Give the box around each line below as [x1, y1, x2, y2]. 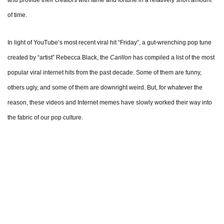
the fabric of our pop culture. [7, 114, 83, 121]
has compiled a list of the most [131, 54, 214, 61]
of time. [7, 11, 27, 19]
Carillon [110, 54, 131, 61]
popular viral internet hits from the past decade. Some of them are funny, [7, 69, 201, 76]
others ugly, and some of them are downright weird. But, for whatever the [7, 84, 202, 91]
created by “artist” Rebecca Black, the [7, 54, 110, 61]
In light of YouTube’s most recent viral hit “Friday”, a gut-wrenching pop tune [7, 39, 211, 46]
